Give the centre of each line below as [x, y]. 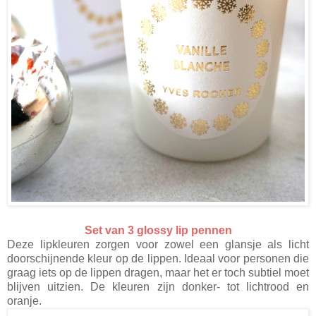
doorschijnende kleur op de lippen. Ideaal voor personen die [158, 258]
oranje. [24, 300]
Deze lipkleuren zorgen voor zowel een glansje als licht [158, 244]
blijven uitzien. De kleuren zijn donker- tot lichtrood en [158, 286]
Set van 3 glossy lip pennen [158, 230]
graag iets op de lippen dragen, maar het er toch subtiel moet [158, 272]
